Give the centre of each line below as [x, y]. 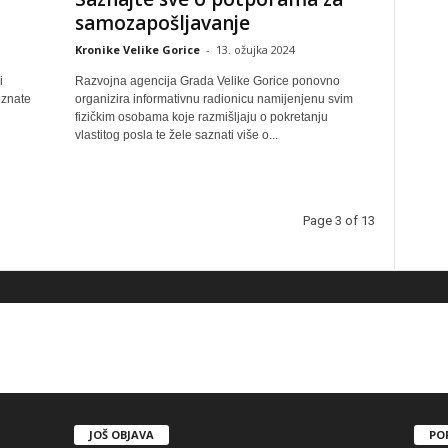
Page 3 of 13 [338, 220]
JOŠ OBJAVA [121, 434]
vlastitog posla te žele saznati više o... [176, 135]
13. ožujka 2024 [255, 49]
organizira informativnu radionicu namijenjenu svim [213, 99]
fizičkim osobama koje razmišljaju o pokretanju [201, 117]
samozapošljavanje [162, 23]
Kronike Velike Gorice [137, 49]
